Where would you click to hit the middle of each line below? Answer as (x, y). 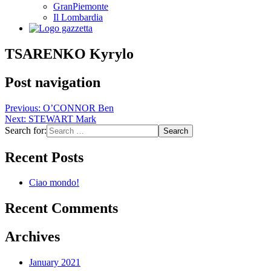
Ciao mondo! (54, 183)
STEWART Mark (62, 119)
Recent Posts (44, 157)
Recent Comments (61, 208)
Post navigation (53, 82)
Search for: (26, 130)
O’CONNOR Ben (78, 108)
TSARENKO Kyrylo (69, 54)
